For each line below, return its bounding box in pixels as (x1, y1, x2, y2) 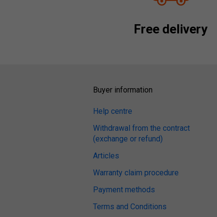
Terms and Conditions (93, 202, 167, 211)
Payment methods (93, 185, 155, 194)
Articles (93, 151, 119, 160)
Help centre (93, 107, 132, 116)
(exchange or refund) (93, 134, 163, 143)
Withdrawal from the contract (93, 124, 190, 133)
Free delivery (134, 22, 207, 36)
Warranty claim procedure (93, 168, 179, 177)
